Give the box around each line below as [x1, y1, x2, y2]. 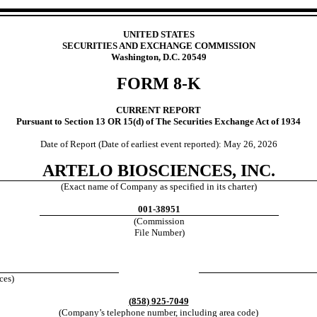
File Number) [134, 227, 185, 238]
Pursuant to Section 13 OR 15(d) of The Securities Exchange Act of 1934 [16, 116, 301, 127]
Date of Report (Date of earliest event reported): [40, 139, 224, 149]
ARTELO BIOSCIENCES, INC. [42, 161, 275, 180]
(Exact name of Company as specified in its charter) [60, 181, 257, 192]
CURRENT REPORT [116, 105, 201, 115]
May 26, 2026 [223, 139, 277, 149]
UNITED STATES [122, 29, 195, 40]
